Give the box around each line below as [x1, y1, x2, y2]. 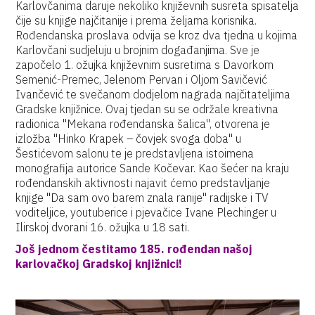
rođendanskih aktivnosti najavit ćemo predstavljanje [15, 176, 271, 190]
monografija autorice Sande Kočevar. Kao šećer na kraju [15, 161, 290, 175]
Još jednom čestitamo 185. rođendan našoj [15, 242, 253, 256]
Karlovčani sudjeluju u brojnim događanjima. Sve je [15, 43, 260, 57]
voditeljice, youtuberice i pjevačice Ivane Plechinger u [15, 205, 277, 219]
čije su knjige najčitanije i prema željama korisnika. [15, 13, 257, 27]
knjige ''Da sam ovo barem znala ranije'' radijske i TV [15, 191, 269, 205]
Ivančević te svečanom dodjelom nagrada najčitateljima [15, 87, 291, 101]
